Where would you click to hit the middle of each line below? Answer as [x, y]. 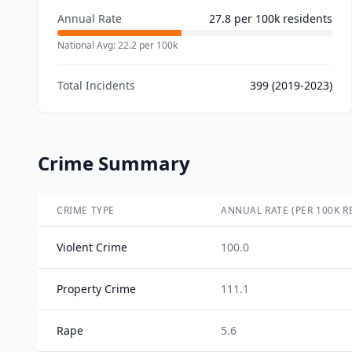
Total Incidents [96, 85]
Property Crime [96, 289]
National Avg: [88, 45]
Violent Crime [92, 247]
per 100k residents [282, 18]
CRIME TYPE [86, 210]
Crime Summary [114, 163]
